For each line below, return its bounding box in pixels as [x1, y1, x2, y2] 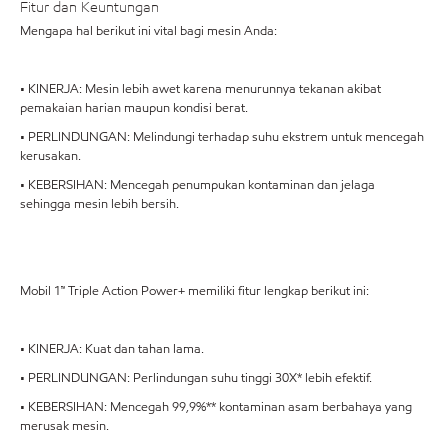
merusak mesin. [20, 417, 109, 435]
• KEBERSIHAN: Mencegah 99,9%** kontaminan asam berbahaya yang [20, 398, 412, 416]
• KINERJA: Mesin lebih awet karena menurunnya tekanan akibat [20, 80, 381, 98]
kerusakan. [20, 147, 81, 165]
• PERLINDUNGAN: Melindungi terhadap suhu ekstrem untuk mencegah [20, 128, 424, 146]
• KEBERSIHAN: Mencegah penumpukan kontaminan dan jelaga [20, 176, 375, 194]
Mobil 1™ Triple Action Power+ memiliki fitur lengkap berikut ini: [20, 282, 369, 300]
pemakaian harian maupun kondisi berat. [20, 99, 248, 117]
